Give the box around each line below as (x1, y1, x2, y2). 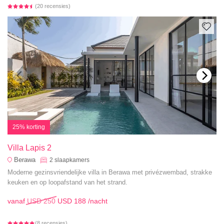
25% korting (12, 123, 45, 130)
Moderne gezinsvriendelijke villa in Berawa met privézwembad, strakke (7, 168, 212, 176)
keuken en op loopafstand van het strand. (7, 178, 127, 186)
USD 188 (57, 196, 86, 205)
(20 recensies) (35, 2, 70, 9)
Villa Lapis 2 (7, 143, 51, 152)
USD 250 (27, 196, 55, 205)
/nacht (86, 196, 107, 205)
